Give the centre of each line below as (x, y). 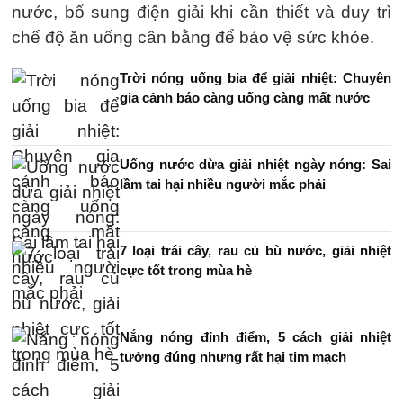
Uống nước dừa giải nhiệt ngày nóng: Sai (255, 164)
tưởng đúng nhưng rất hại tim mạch (233, 357)
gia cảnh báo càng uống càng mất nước (245, 98)
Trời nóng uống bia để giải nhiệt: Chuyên (255, 78)
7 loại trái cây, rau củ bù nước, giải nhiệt (255, 251)
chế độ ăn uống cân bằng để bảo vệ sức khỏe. (193, 37)
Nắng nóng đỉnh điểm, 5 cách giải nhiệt (255, 337)
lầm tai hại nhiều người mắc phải (223, 184)
